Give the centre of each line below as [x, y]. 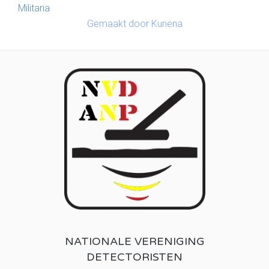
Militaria [34, 8]
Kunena [167, 24]
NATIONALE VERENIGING [134, 242]
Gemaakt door [119, 24]
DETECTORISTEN [134, 257]
